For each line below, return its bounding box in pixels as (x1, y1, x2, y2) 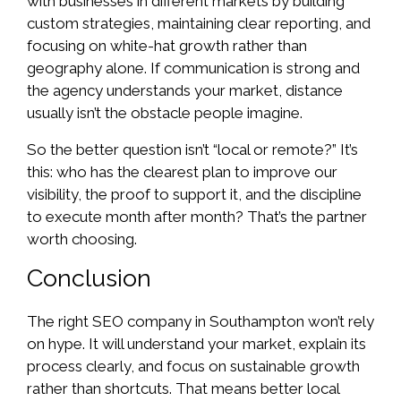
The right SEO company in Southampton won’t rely (27, 312, 374, 331)
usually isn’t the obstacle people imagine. (27, 104, 303, 123)
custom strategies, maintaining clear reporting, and (27, 14, 371, 33)
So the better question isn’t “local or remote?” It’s (27, 140, 358, 158)
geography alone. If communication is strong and (27, 59, 360, 78)
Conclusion (27, 264, 151, 293)
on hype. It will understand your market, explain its (27, 335, 366, 354)
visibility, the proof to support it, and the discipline (27, 184, 362, 203)
